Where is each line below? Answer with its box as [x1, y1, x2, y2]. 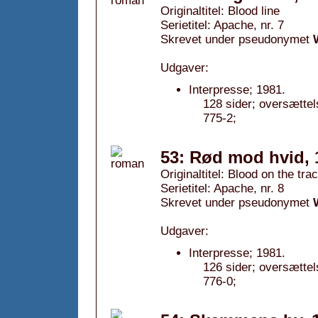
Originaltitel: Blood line [160, 4, 280, 18]
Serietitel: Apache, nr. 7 [160, 18, 284, 32]
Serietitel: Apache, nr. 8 [160, 182, 284, 195]
